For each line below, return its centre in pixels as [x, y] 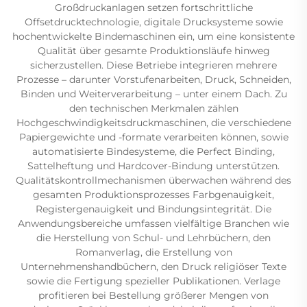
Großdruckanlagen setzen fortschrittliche [153, 8]
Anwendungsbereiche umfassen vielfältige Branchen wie [153, 223]
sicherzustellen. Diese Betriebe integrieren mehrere [153, 65]
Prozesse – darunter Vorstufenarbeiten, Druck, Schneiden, [153, 79]
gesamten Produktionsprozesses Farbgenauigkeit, [153, 195]
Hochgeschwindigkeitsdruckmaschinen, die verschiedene [153, 123]
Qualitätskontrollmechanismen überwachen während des [153, 180]
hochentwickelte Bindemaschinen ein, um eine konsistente [153, 36]
